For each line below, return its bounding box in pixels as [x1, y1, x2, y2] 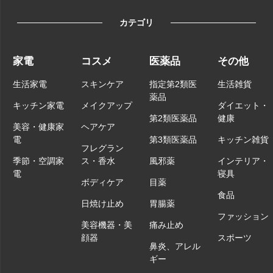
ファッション [218, 211, 269, 222]
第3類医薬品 [149, 135, 197, 145]
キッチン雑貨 [218, 135, 269, 145]
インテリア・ [218, 156, 269, 166]
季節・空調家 [13, 156, 64, 166]
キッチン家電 [13, 101, 64, 111]
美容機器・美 [81, 220, 132, 230]
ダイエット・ [218, 101, 269, 111]
